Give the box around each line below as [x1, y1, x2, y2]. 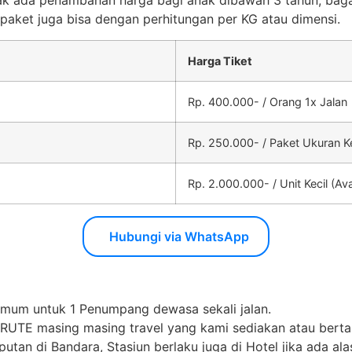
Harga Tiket [188, 53, 252, 68]
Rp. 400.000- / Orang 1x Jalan [188, 94, 347, 108]
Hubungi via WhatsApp [109, 228, 249, 244]
